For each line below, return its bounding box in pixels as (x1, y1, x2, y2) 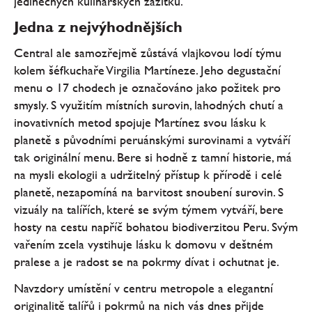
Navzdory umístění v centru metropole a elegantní (14, 280, 273, 295)
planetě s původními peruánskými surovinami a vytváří (14, 132, 290, 148)
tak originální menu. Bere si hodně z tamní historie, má (14, 150, 292, 165)
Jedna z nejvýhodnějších (14, 17, 182, 36)
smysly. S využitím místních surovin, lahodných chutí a (14, 97, 283, 113)
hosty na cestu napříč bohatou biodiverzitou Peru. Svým (14, 219, 298, 235)
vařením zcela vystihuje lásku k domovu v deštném (14, 237, 273, 252)
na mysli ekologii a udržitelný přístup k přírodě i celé (14, 167, 282, 182)
